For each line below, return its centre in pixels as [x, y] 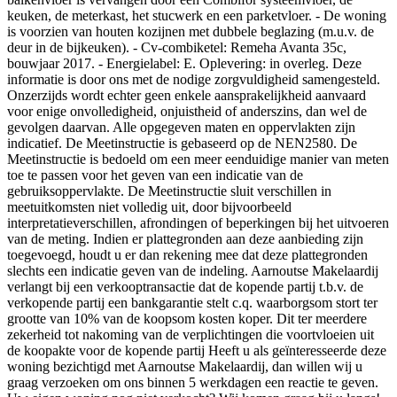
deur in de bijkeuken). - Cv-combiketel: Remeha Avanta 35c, [177, 48]
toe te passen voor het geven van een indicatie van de [155, 175]
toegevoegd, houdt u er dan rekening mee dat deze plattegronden [187, 255]
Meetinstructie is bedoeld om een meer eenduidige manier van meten [198, 160]
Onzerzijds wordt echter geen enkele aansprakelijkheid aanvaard [187, 96]
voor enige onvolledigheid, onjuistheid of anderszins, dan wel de [187, 112]
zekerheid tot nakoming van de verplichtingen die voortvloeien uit [191, 335]
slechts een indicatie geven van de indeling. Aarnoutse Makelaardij [193, 271]
